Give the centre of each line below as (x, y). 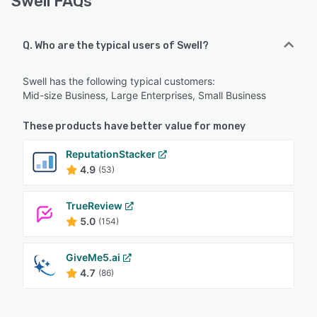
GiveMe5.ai (93, 257)
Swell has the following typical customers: (119, 81)
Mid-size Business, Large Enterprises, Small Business (144, 95)
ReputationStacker (111, 154)
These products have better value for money (134, 126)
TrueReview (94, 205)
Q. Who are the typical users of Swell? (116, 45)
